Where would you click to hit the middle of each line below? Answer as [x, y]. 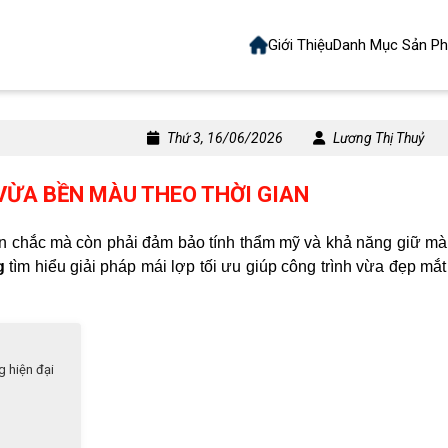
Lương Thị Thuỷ [377, 138]
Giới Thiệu [300, 44]
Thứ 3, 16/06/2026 [223, 138]
